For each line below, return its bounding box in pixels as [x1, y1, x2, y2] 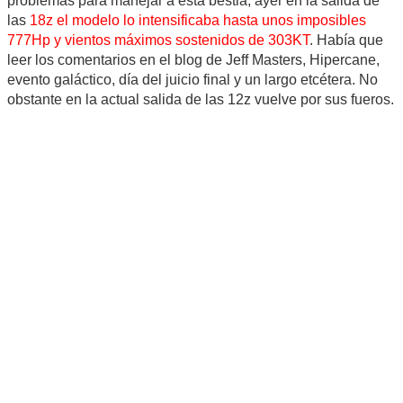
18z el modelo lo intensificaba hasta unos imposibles [30, 13, 366, 29]
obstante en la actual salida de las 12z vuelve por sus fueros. [7, 92, 394, 108]
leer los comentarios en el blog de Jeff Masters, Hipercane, [7, 52, 380, 68]
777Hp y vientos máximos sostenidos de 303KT [7, 32, 309, 49]
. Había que [309, 32, 383, 49]
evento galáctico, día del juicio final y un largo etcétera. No [7, 72, 378, 88]
